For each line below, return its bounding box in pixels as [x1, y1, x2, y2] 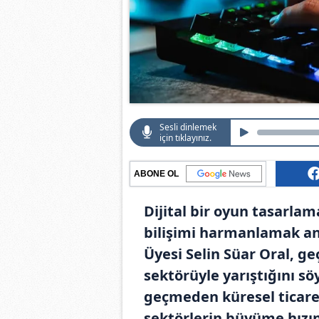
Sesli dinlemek [159, 120, 216, 133]
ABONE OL [134, 168, 179, 179]
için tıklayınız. [159, 131, 211, 144]
